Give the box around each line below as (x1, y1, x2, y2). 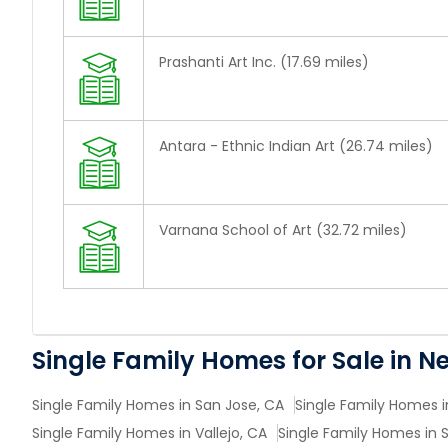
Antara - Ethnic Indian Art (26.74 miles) (159, 136, 433, 156)
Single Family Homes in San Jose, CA (32, 395, 284, 415)
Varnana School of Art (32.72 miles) (159, 220, 407, 240)
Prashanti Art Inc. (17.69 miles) (159, 52, 369, 72)
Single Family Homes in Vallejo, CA (32, 423, 267, 443)
